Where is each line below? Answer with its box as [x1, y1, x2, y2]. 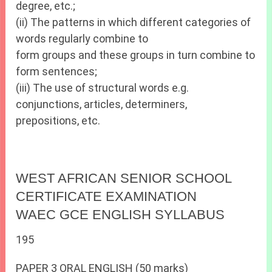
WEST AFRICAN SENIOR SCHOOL [16, 171, 232, 186]
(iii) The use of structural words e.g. [16, 81, 189, 95]
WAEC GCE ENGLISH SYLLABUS [16, 207, 225, 223]
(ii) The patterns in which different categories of [16, 16, 251, 29]
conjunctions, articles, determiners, [16, 98, 188, 111]
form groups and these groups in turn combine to [16, 49, 256, 62]
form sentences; [16, 65, 98, 78]
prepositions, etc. [16, 114, 101, 127]
